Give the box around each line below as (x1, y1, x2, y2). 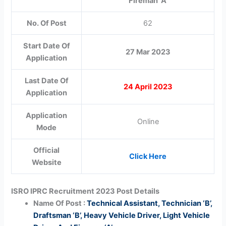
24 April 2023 (123, 82, 173, 91)
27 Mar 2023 (125, 47, 171, 56)
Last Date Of (24, 76, 69, 85)
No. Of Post (26, 18, 67, 28)
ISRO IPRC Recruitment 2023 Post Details (11, 186, 160, 196)
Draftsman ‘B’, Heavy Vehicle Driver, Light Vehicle (33, 210, 210, 220)
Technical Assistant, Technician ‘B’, (87, 198, 213, 208)
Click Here (129, 151, 167, 161)
